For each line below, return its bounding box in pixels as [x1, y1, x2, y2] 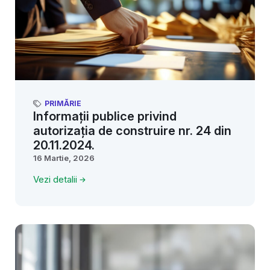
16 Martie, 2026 [33, 153, 95, 163]
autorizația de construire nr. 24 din [33, 124, 231, 139]
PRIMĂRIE [45, 99, 81, 108]
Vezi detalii [33, 174, 77, 186]
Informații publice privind [33, 109, 177, 124]
